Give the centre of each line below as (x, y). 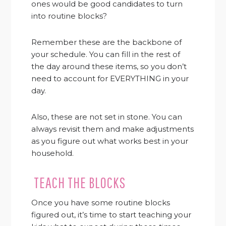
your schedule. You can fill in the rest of (106, 54)
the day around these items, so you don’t (109, 67)
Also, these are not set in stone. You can (107, 117)
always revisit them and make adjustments (113, 129)
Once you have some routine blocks (101, 203)
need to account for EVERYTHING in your (110, 79)
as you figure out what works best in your (110, 141)
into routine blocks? (69, 16)
